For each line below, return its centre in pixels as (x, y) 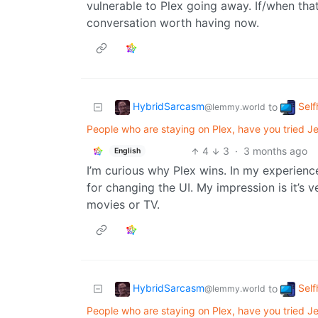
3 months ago (276, 151)
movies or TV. (123, 205)
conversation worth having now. (173, 23)
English (127, 150)
